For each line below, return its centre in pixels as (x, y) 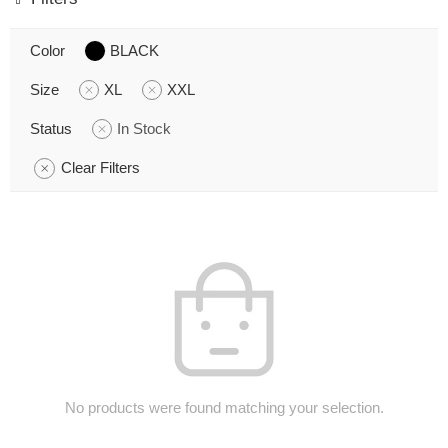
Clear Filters (100, 167)
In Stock (144, 128)
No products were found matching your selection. (224, 407)
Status (51, 128)
